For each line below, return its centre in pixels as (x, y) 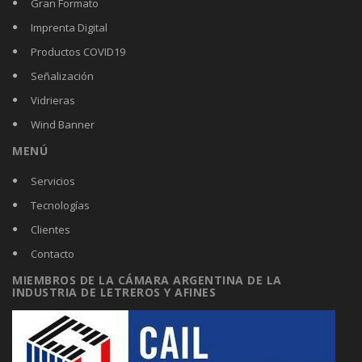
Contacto (53, 253)
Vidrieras (53, 100)
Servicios (53, 181)
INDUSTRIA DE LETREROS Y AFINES (114, 292)
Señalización (62, 76)
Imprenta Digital (69, 27)
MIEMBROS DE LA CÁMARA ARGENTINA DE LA (147, 280)
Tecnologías (60, 205)
